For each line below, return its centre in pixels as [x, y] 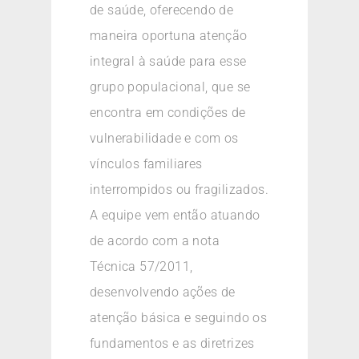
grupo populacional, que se [170, 87]
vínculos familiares [146, 163]
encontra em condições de [168, 112]
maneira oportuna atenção [169, 35]
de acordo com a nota [155, 240]
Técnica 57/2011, [141, 266]
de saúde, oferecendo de [162, 10]
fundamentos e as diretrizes [172, 343]
